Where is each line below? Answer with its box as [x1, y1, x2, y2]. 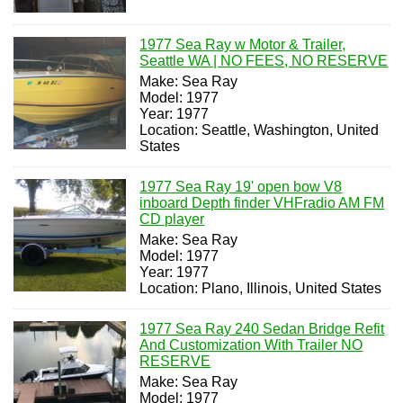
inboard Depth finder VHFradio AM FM [139, 194, 385, 210]
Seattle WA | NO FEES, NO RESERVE [139, 52, 389, 68]
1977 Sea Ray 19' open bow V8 [139, 178, 343, 194]
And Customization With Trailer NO [139, 336, 363, 353]
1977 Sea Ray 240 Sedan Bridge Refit [139, 320, 385, 336]
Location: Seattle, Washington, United [139, 121, 380, 138]
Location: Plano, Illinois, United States [139, 280, 382, 296]
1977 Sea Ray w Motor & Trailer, [139, 36, 346, 52]
